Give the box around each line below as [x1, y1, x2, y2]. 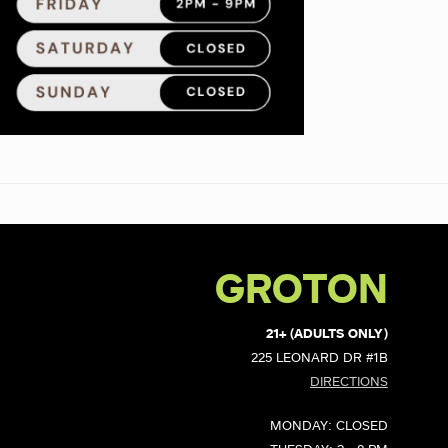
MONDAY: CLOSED [269, 419, 388, 433]
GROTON [214, 271, 388, 311]
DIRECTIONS [309, 376, 388, 389]
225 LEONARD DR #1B [250, 352, 388, 365]
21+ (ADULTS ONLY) [265, 328, 388, 341]
